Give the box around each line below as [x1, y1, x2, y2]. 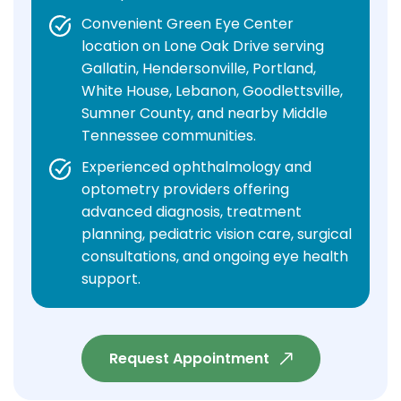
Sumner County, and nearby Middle [81, 103, 328, 124]
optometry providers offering [81, 179, 289, 200]
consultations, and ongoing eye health [81, 246, 348, 268]
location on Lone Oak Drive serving [81, 36, 324, 57]
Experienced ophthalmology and [81, 157, 311, 178]
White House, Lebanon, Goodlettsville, [81, 81, 343, 102]
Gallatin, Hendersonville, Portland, [81, 58, 316, 80]
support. [81, 269, 141, 290]
